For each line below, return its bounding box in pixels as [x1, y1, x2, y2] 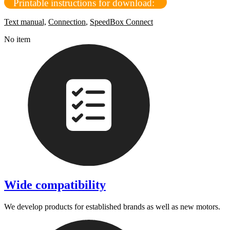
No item [4, 34, 30, 44]
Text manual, [4, 17, 46, 26]
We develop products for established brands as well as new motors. [4, 202, 220, 212]
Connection [48, 17, 86, 26]
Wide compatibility [4, 178, 106, 192]
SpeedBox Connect [90, 17, 153, 26]
